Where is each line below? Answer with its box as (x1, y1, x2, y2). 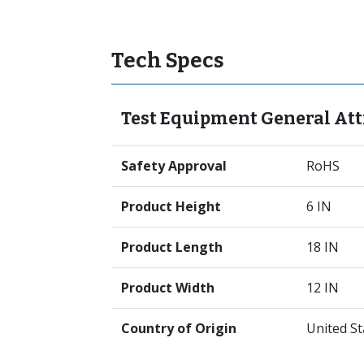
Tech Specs (111, 47, 224, 73)
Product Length (121, 237, 223, 256)
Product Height (121, 197, 221, 215)
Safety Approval (121, 156, 227, 175)
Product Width (121, 278, 214, 297)
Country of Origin (121, 318, 236, 337)
